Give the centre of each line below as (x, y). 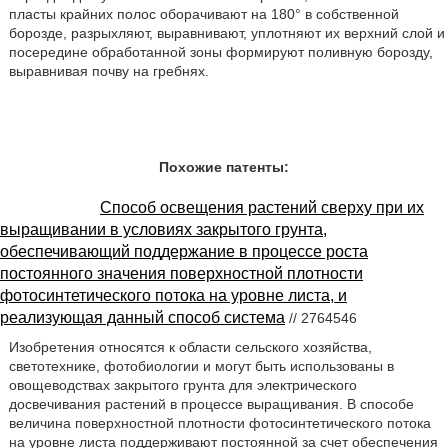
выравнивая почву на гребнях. (108, 71)
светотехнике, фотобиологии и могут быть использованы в (201, 365)
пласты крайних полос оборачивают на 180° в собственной (203, 14)
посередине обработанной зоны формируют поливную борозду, (220, 52)
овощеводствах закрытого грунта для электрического (182, 384)
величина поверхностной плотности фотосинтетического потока (219, 422)
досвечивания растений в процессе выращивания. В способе (211, 403)
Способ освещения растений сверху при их (262, 207)
